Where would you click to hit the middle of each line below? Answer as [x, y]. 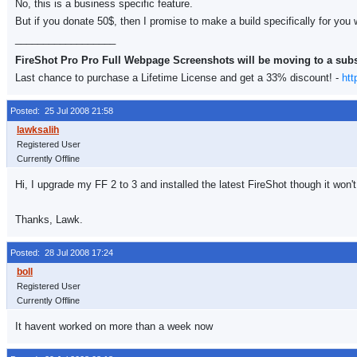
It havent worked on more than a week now [114, 326]
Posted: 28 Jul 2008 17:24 [62, 253]
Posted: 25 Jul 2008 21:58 [62, 111]
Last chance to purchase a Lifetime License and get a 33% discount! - [178, 78]
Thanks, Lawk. [49, 220]
